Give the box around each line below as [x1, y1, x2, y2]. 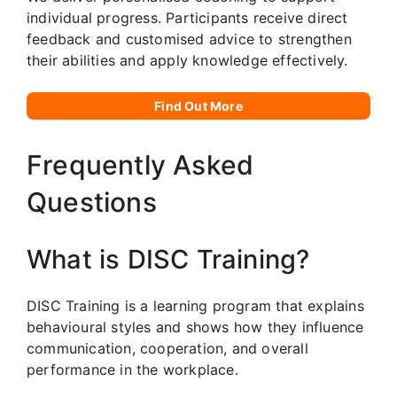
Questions [27, 185, 157, 218]
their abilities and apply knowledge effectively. [27, 51, 348, 69]
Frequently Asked [27, 148, 254, 181]
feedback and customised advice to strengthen [27, 29, 352, 48]
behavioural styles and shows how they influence [27, 317, 364, 336]
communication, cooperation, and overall [27, 339, 308, 357]
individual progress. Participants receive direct [27, 8, 348, 27]
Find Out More [154, 97, 243, 113]
